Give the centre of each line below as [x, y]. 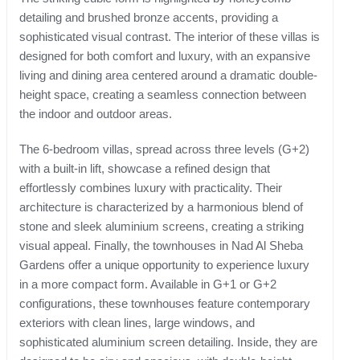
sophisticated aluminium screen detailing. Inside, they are [168, 342]
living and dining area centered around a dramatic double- [168, 76]
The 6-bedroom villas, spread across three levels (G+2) [164, 149]
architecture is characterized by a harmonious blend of [161, 207]
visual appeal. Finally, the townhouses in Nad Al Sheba [161, 246]
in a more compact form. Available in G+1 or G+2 [148, 284]
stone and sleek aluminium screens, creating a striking [162, 227]
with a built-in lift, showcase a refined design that [145, 169]
